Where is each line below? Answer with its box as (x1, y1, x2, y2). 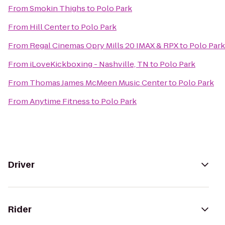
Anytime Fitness (30, 96, 90, 106)
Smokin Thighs (30, 3, 85, 14)
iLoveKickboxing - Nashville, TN (30, 59, 149, 69)
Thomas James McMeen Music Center (30, 77, 167, 88)
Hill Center (30, 22, 70, 32)
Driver (8, 159, 35, 171)
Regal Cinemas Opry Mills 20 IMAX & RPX (30, 40, 178, 51)
